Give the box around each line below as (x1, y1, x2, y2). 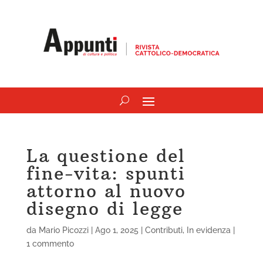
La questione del (26, 144, 186, 167)
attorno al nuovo (26, 180, 186, 202)
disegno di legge (26, 197, 183, 220)
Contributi (144, 225, 183, 235)
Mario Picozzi (38, 225, 89, 235)
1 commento (26, 238, 74, 248)
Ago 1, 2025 (95, 225, 139, 235)
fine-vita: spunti (26, 162, 186, 184)
